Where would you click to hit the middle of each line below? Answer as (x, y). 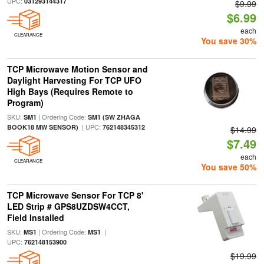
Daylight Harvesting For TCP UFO (74, 80)
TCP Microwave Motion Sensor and (77, 69)
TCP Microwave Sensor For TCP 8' (75, 195)
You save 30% (229, 41)
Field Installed (35, 217)
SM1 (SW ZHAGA (114, 117)
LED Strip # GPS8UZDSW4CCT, (68, 206)
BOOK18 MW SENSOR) (42, 127)
